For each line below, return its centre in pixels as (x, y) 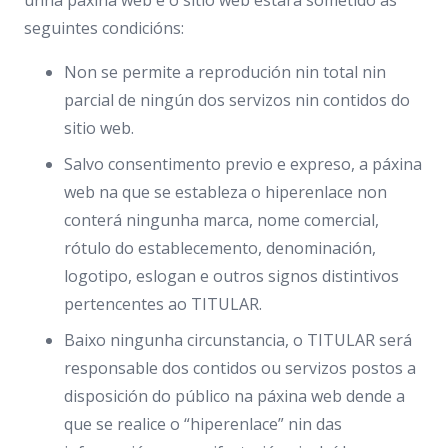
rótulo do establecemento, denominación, (220, 248)
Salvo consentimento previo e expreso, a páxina (243, 164)
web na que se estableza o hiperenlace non (225, 192)
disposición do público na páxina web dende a (234, 396)
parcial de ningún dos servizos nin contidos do (237, 100)
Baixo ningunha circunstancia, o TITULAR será (238, 340)
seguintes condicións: (104, 28)
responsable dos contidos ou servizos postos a (240, 368)
